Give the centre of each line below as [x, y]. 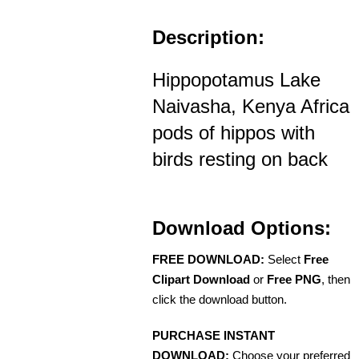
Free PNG [294, 279]
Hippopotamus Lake [236, 79]
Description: [208, 37]
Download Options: [242, 228]
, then [336, 279]
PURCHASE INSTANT [214, 335]
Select [284, 259]
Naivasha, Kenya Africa [251, 106]
